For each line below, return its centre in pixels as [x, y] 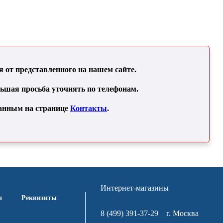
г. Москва [179, 214]
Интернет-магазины [135, 188]
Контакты [88, 109]
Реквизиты [39, 198]
